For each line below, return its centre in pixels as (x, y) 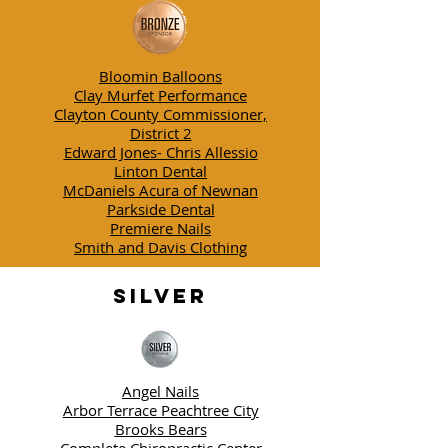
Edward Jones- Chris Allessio (160, 151)
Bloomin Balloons (160, 75)
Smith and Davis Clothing (160, 246)
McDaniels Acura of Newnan (160, 189)
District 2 (160, 132)
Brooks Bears (160, 428)
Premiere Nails (160, 227)
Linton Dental (160, 170)
